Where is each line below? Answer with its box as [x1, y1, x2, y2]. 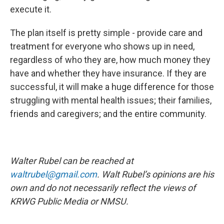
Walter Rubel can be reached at [10, 155, 133, 166]
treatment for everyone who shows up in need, [10, 41, 194, 51]
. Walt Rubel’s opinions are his [97, 169, 214, 179]
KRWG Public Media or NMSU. [10, 196, 128, 206]
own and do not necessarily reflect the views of [10, 182, 195, 193]
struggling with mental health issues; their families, [10, 95, 211, 105]
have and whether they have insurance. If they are [10, 68, 206, 78]
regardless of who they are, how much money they [10, 54, 210, 65]
